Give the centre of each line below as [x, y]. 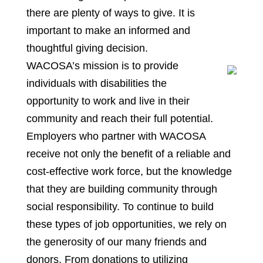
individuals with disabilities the [96, 83]
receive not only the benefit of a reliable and [128, 154]
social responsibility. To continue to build [120, 207]
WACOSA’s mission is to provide [102, 66]
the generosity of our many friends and [116, 242]
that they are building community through [122, 189]
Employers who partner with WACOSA [116, 136]
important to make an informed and [108, 31]
